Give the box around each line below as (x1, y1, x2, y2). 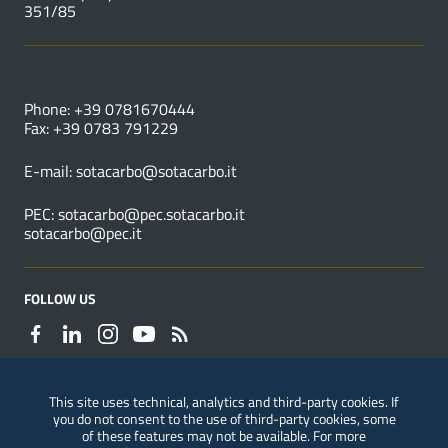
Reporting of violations (24, 414, 178, 439)
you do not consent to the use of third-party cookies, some (52, 408, 396, 430)
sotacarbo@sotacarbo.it (76, 159, 237, 184)
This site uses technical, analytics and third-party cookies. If (49, 391, 399, 413)
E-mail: (24, 159, 76, 184)
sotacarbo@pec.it (24, 221, 142, 246)
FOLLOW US (24, 288, 96, 310)
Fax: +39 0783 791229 (24, 116, 178, 141)
